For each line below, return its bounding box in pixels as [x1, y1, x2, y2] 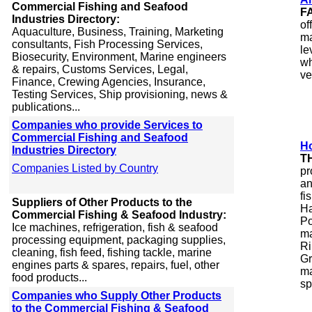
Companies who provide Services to [12, 119, 203, 131]
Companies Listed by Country [12, 162, 158, 174]
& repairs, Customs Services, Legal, [12, 63, 188, 75]
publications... [12, 101, 80, 113]
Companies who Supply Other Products [12, 290, 221, 302]
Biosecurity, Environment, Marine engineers [12, 51, 226, 63]
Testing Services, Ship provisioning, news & [12, 88, 228, 100]
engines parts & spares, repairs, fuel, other [12, 259, 219, 271]
